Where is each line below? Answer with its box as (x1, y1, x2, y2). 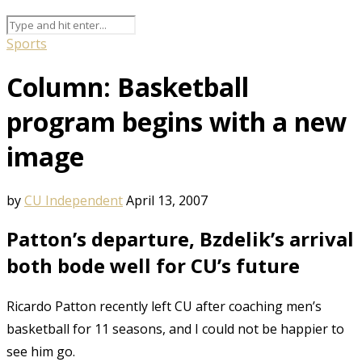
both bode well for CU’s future (6, 251, 300, 279)
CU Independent (24, 191, 123, 209)
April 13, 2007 (126, 191, 208, 209)
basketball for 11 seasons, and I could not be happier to (6, 319, 344, 338)
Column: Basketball (6, 69, 249, 105)
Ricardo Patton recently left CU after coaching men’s (6, 297, 322, 315)
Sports (6, 34, 47, 53)
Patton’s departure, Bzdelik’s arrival (6, 225, 354, 252)
